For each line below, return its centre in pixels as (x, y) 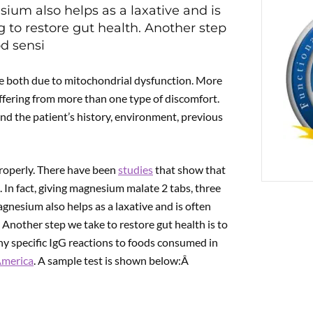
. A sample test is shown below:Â (112, 260)
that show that (189, 169)
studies (136, 169)
